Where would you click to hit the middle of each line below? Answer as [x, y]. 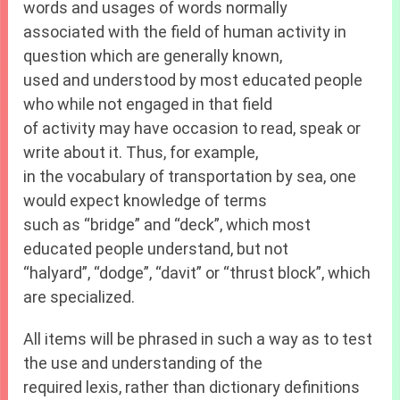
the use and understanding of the [143, 363]
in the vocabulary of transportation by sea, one [190, 177]
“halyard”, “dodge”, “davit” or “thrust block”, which [197, 273]
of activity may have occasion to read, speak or [192, 129]
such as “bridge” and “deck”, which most [167, 225]
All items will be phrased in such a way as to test [198, 339]
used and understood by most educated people [193, 80]
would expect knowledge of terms [146, 201]
